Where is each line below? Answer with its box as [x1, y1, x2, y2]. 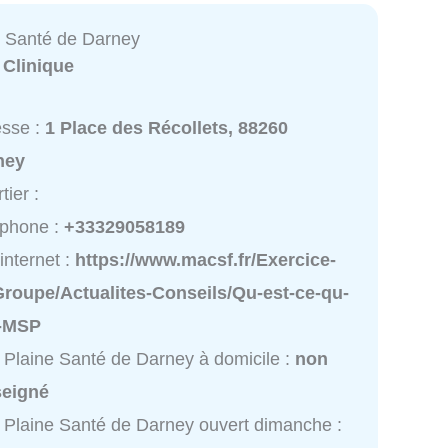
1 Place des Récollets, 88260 [45, 117, 289, 138]
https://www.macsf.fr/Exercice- [75, 249, 337, 270]
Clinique [3, 56, 75, 77]
